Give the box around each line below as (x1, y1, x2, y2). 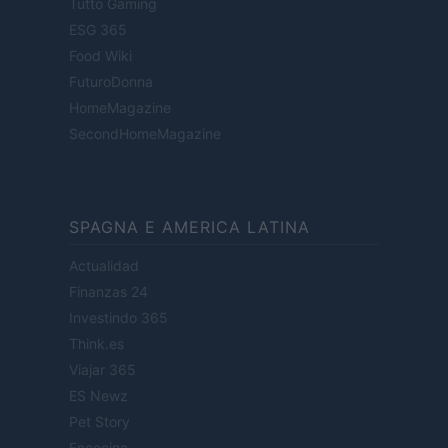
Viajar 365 (69, 361, 136, 379)
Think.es (69, 335, 124, 353)
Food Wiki (69, 47, 132, 65)
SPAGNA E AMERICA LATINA (69, 217, 310, 238)
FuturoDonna (69, 73, 153, 91)
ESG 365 (69, 21, 127, 39)
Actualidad (69, 257, 139, 275)
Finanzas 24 (69, 283, 148, 301)
